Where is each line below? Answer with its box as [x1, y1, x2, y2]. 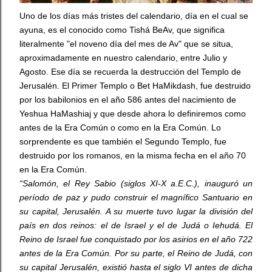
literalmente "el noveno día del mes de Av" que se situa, [19, 39, 233, 49]
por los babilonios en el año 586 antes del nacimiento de [19, 95, 236, 104]
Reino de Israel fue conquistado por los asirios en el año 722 [19, 234, 253, 244]
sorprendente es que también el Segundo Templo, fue [19, 137, 226, 146]
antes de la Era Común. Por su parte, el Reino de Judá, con [19, 248, 253, 258]
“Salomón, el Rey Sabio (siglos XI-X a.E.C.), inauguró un [19, 178, 253, 188]
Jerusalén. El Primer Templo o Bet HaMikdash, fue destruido [19, 81, 251, 90]
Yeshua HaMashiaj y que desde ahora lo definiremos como [19, 109, 246, 118]
